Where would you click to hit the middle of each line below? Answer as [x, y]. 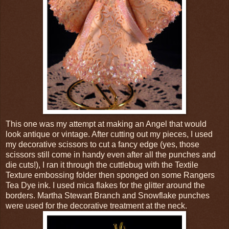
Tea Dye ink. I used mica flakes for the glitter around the [105, 185]
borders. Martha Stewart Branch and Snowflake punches [108, 195]
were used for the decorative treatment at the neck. [96, 205]
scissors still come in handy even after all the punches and [111, 154]
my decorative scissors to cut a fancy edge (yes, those [102, 144]
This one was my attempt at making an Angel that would [106, 124]
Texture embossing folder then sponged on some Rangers [110, 175]
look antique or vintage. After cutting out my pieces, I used [109, 134]
